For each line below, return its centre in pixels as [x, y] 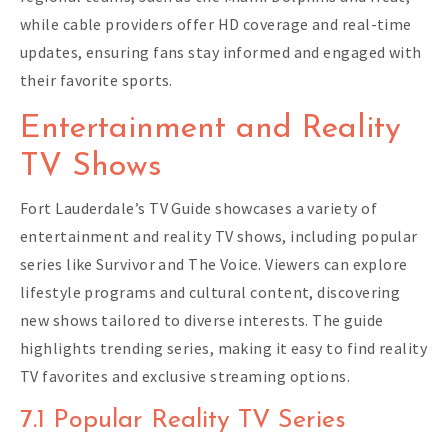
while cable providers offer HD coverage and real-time [216, 23]
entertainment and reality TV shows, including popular [219, 235]
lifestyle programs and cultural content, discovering [210, 291]
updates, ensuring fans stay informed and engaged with [221, 51]
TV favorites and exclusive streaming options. [185, 375]
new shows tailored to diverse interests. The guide [202, 319]
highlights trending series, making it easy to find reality [223, 347]
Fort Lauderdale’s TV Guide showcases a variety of [198, 207]
